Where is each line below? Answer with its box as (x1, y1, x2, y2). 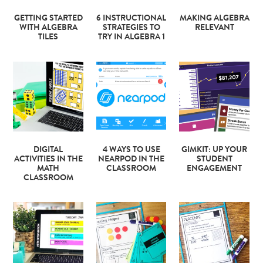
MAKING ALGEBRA (179, 15, 249, 23)
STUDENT (196, 155, 232, 164)
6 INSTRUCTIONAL (96, 15, 167, 23)
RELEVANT (194, 24, 234, 33)
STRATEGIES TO (102, 24, 160, 33)
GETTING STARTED (14, 15, 83, 23)
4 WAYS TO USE (102, 146, 160, 154)
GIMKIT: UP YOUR (181, 146, 248, 154)
